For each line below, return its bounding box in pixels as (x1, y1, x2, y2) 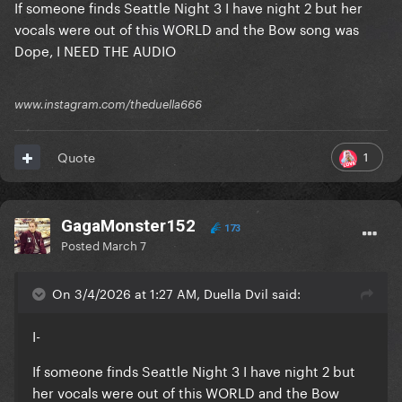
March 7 (102, 235, 146, 254)
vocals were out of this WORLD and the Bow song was (14, 17, 359, 39)
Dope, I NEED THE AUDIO (14, 39, 176, 61)
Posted (61, 235, 102, 254)
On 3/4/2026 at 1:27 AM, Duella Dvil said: (52, 283, 301, 303)
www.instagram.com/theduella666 (14, 97, 202, 112)
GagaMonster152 (61, 215, 196, 237)
